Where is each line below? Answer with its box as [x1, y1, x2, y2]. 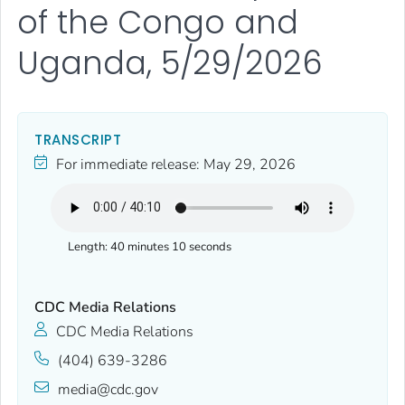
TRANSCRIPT [34, 129, 121, 149]
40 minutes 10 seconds [110, 238, 231, 255]
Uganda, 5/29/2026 [17, 41, 324, 86]
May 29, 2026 [203, 154, 296, 174]
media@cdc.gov [58, 379, 158, 400]
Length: [68, 238, 108, 255]
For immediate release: [56, 154, 200, 174]
